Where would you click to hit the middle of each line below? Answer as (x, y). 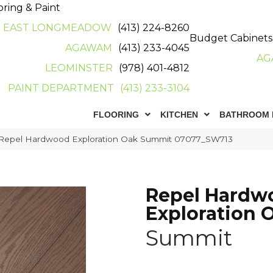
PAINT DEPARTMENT (61, 88)
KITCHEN (179, 115)
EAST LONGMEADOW (58, 28)
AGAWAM (89, 48)
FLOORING (116, 115)
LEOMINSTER (79, 68)
